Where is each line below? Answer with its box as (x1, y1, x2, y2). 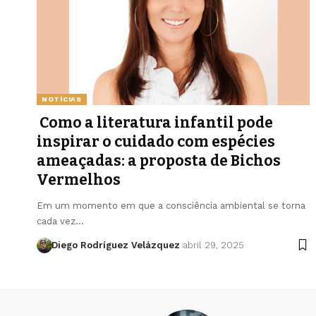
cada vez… (37, 215, 84, 226)
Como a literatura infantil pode (37, 113, 273, 132)
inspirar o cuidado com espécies (37, 132, 275, 151)
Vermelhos (37, 170, 121, 189)
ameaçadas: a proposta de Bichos (37, 151, 281, 170)
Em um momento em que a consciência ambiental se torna (37, 200, 305, 211)
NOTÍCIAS (42, 95, 82, 103)
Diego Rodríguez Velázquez (51, 239, 180, 250)
